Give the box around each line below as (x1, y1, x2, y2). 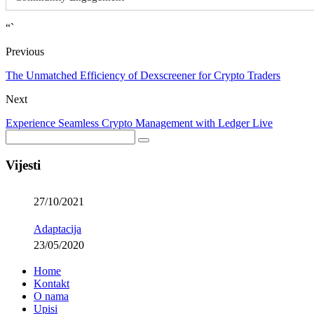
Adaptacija (34, 222, 81, 235)
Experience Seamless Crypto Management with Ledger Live (6, 117, 273, 130)
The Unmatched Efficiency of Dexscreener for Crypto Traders (6, 69, 280, 82)
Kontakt (34, 277, 69, 289)
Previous (6, 46, 44, 58)
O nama (34, 289, 69, 302)
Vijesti (6, 157, 41, 172)
